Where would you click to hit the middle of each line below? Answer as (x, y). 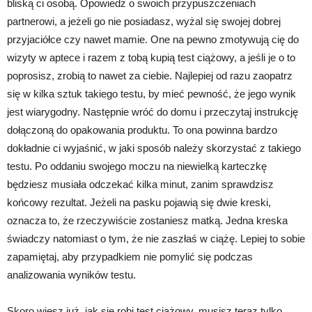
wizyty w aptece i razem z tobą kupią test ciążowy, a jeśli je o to (151, 57)
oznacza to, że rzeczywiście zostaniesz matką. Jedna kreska (147, 220)
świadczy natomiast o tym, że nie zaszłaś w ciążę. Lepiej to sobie (156, 238)
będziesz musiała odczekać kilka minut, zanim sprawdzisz (140, 184)
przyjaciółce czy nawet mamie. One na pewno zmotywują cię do (153, 39)
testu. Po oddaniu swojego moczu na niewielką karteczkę (137, 166)
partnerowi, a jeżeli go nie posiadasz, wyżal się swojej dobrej (144, 21)
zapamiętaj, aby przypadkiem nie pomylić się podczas (130, 256)
